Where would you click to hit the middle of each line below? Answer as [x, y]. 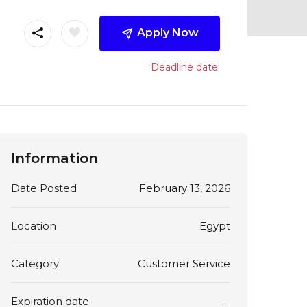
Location [34, 226]
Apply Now [168, 32]
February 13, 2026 [184, 188]
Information [54, 158]
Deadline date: [185, 67]
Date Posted [44, 188]
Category [35, 263]
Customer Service [184, 263]
